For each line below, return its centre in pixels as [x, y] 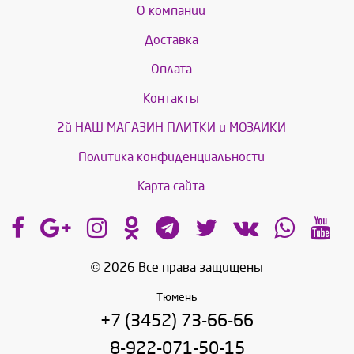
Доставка [171, 40]
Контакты [171, 99]
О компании [171, 11]
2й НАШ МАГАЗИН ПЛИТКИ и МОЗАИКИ [171, 128]
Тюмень [177, 298]
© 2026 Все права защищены [177, 268]
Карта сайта [171, 186]
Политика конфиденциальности [171, 157]
